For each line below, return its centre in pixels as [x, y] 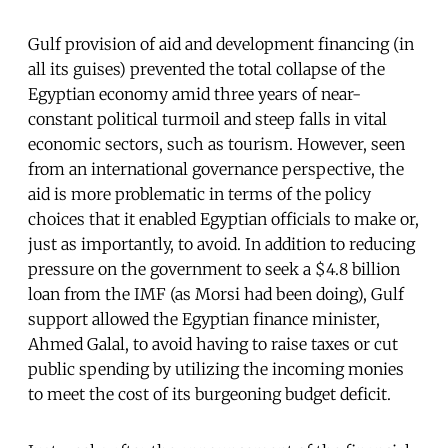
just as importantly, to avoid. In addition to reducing [221, 244]
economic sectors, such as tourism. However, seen [216, 144]
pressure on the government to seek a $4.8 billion [214, 269]
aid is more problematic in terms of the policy [199, 194]
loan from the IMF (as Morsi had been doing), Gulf [216, 294]
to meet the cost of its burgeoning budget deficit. [209, 394]
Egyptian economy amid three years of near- [194, 94]
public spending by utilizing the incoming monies [216, 369]
